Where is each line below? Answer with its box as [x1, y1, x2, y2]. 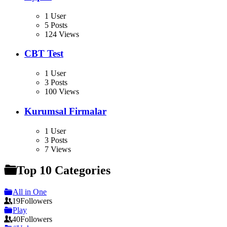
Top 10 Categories [17, 164, 110, 177]
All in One [13, 187, 47, 197]
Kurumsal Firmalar [24, 105, 106, 117]
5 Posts [45, 20, 67, 29]
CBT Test [24, 48, 63, 59]
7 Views [45, 144, 71, 154]
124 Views [45, 29, 79, 39]
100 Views [45, 87, 79, 96]
